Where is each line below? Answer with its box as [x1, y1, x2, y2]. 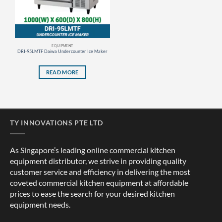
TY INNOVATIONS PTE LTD [10, 118, 103, 127]
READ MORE [46, 68, 79, 75]
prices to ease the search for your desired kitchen [10, 189, 175, 199]
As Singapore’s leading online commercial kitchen [10, 145, 175, 155]
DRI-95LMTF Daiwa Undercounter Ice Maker [17, 48, 108, 54]
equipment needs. [10, 200, 70, 210]
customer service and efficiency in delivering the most [10, 167, 190, 177]
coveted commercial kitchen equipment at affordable [10, 178, 188, 188]
